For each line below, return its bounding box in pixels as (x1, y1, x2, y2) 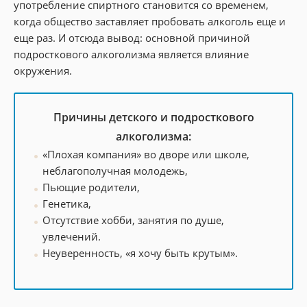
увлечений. (42, 229, 101, 243)
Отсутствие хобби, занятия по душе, (42, 212, 224, 227)
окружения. (14, 63, 72, 77)
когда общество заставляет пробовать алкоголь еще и (14, 14, 286, 28)
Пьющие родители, (42, 180, 140, 194)
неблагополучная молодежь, (42, 163, 188, 177)
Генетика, (42, 196, 91, 210)
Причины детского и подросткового (53, 109, 254, 125)
